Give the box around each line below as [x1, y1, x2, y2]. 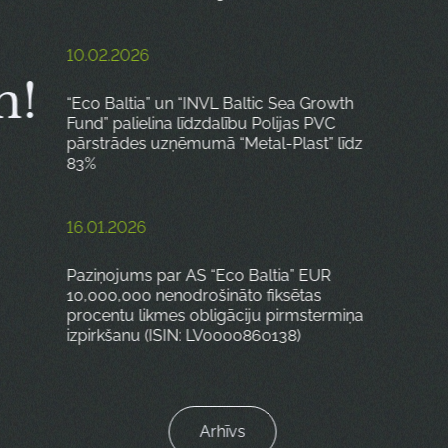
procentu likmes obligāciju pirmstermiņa [66, 305, 364, 325]
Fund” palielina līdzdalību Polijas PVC [66, 113, 336, 133]
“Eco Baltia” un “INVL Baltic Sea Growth [66, 93, 354, 113]
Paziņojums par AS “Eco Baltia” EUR [66, 265, 331, 285]
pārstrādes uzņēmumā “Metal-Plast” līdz [66, 133, 363, 153]
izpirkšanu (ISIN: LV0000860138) [66, 325, 301, 345]
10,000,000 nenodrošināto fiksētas [66, 285, 322, 305]
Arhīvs [200, 421, 247, 441]
